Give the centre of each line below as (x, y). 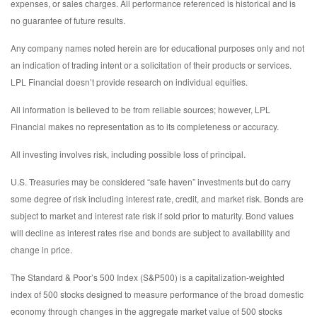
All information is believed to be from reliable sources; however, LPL (140, 110)
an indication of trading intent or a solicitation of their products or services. (151, 65)
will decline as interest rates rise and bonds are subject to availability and (150, 233)
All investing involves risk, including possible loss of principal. (128, 154)
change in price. (41, 250)
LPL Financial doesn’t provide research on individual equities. (129, 82)
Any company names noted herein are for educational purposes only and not (157, 48)
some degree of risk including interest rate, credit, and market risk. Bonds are (157, 199)
